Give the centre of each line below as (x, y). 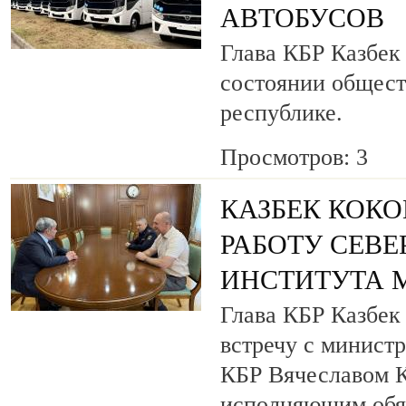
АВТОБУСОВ (302, 18)
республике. (281, 112)
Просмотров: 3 (294, 158)
